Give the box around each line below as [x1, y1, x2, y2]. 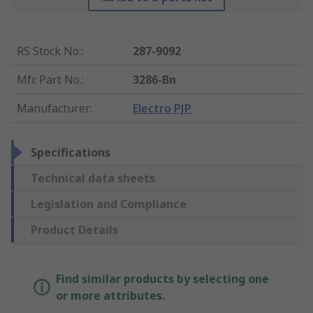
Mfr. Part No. [17, 72, 82, 88]
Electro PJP [133, 101, 192, 117]
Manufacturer [17, 101, 90, 117]
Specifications [31, 145, 110, 161]
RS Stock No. [17, 43, 81, 59]
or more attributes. [56, 288, 165, 304]
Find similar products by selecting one [56, 271, 269, 287]
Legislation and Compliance [31, 196, 187, 212]
